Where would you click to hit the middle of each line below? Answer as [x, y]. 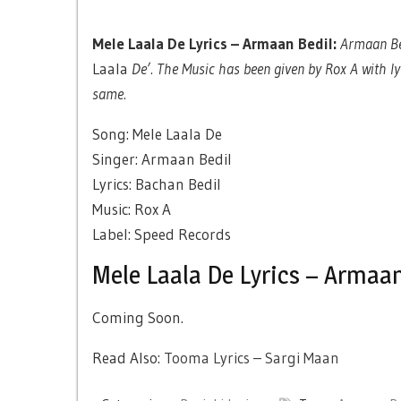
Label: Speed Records [162, 234]
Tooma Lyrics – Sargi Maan [252, 358]
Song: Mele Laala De [157, 134]
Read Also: [128, 358]
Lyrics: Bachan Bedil [157, 184]
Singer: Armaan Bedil [162, 159]
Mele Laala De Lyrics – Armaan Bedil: [214, 43]
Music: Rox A [132, 209]
